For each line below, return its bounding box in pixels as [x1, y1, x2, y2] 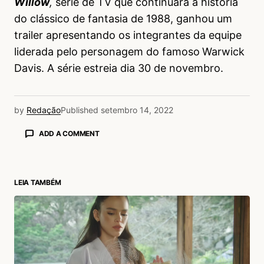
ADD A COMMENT [38, 129, 100, 138]
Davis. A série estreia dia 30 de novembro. [14, 62, 223, 75]
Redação [27, 105, 61, 115]
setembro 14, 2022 [101, 105, 173, 115]
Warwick [202, 45, 245, 58]
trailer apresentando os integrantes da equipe [14, 29, 242, 42]
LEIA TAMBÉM [14, 177, 61, 187]
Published [61, 105, 98, 115]
